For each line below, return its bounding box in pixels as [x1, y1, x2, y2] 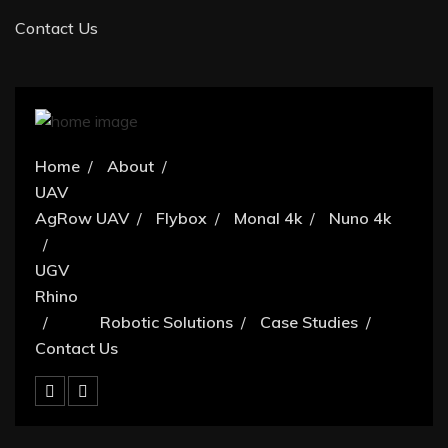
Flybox [156, 208, 207, 229]
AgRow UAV [35, 208, 129, 229]
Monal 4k [234, 208, 302, 229]
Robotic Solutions [100, 312, 233, 333]
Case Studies [260, 312, 358, 333]
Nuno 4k [329, 208, 391, 229]
